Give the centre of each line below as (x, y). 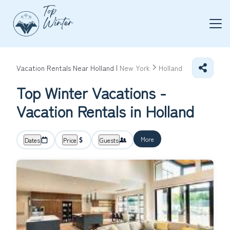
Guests (109, 140)
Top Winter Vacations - (91, 92)
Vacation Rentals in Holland (105, 111)
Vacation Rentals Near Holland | (68, 68)
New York (135, 68)
